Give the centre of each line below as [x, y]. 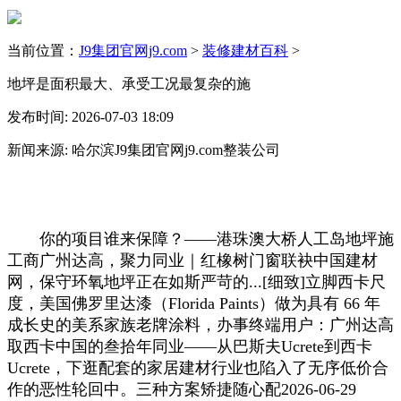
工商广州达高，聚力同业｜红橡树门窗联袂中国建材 [192, 260]
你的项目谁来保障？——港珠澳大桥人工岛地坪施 [200, 239]
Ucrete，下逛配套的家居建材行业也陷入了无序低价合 [198, 367]
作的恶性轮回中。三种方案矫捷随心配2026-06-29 [182, 389]
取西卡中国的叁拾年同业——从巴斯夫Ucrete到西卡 [190, 346]
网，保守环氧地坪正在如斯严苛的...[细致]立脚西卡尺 [196, 282]
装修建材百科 [245, 50]
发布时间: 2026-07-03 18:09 [90, 116]
